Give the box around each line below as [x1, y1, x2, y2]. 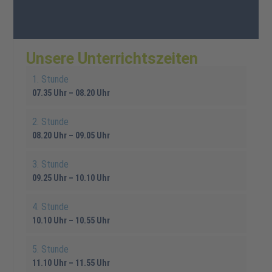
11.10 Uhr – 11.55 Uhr [32, 257, 110, 268]
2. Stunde [32, 115, 69, 127]
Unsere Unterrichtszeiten [26, 49, 199, 67]
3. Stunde [32, 158, 69, 170]
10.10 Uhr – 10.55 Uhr [32, 215, 110, 225]
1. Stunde [32, 73, 69, 85]
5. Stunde [32, 243, 69, 255]
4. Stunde [32, 200, 69, 212]
